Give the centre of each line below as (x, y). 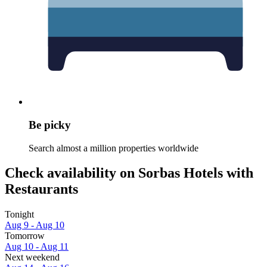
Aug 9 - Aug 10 (35, 225)
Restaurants (41, 189)
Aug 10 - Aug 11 (37, 247)
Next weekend (32, 257)
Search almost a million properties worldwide (114, 148)
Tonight (19, 215)
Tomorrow (25, 236)
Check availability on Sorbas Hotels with (129, 173)
